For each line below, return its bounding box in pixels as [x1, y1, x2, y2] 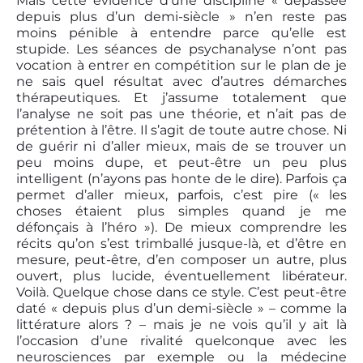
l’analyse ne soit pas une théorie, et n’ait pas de [16, 106, 347, 122]
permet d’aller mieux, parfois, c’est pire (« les [16, 187, 347, 203]
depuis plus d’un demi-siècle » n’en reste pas [16, 9, 347, 25]
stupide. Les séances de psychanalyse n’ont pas [16, 41, 347, 58]
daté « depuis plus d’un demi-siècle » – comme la [16, 301, 347, 317]
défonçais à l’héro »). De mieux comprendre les [16, 220, 347, 236]
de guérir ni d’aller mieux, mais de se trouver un [16, 139, 347, 155]
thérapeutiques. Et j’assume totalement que [16, 90, 347, 106]
